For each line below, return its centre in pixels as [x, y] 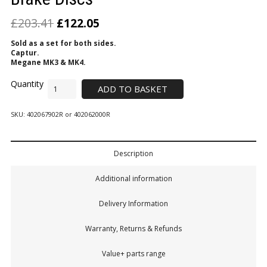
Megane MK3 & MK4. [48, 62]
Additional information [133, 179]
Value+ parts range [133, 254]
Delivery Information [133, 204]
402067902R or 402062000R [69, 114]
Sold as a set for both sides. [63, 43]
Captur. [25, 52]
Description [133, 154]
